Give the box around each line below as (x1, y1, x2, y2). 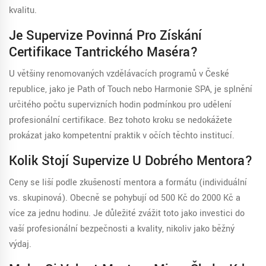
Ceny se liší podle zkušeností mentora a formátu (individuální (9, 176, 247, 189)
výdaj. (9, 238, 31, 251)
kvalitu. (9, 4, 37, 17)
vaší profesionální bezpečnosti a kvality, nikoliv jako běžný (9, 223, 235, 236)
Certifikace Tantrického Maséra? (9, 43, 198, 62)
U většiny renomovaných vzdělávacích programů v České (9, 68, 229, 81)
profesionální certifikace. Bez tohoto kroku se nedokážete (9, 114, 232, 127)
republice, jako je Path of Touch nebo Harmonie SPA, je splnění (9, 83, 252, 96)
